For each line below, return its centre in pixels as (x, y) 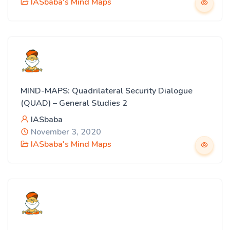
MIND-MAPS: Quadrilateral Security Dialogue (107, 91)
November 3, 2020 (65, 132)
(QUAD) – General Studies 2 (74, 103)
